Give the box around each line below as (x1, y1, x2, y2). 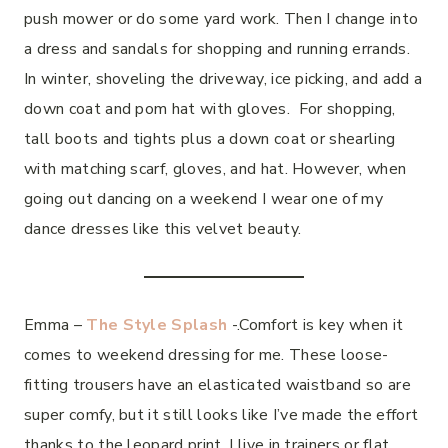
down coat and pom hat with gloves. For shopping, (24, 97, 396, 120)
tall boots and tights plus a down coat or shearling (24, 127, 396, 150)
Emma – (24, 313, 87, 336)
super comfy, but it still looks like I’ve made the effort (24, 403, 419, 426)
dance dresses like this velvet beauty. (24, 217, 302, 240)
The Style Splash (86, 313, 228, 336)
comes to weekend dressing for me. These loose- (24, 343, 389, 366)
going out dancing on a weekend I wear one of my (24, 187, 384, 210)
